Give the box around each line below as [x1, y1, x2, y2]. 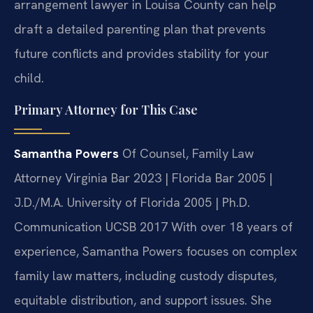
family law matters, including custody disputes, [14, 267, 277, 284]
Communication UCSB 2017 [14, 218, 168, 235]
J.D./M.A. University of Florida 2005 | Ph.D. [14, 194, 250, 210]
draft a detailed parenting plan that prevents [14, 21, 265, 38]
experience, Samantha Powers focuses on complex [14, 242, 297, 259]
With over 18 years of [168, 218, 293, 235]
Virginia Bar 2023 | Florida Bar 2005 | [61, 169, 272, 186]
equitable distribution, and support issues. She [14, 291, 272, 308]
